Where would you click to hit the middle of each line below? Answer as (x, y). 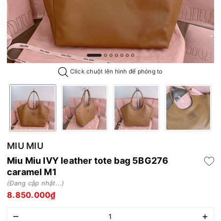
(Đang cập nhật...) (36, 183)
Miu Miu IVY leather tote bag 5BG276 (88, 160)
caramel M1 (32, 172)
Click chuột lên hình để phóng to (115, 71)
